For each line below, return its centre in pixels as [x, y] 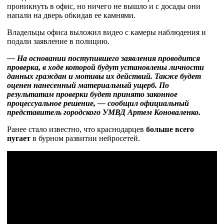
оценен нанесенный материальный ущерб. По [88, 85]
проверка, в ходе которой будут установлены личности [105, 67]
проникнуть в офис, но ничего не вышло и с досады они [104, 6]
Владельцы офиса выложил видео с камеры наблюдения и [106, 32]
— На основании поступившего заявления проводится [103, 58]
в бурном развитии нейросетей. [85, 138]
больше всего [170, 129]
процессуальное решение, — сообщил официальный [98, 103]
